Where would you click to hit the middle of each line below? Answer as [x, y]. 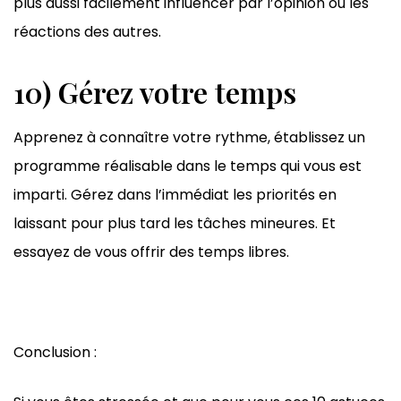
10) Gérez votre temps [155, 91]
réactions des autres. [87, 31]
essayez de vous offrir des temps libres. [151, 252]
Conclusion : [55, 352]
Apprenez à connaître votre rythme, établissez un [189, 137]
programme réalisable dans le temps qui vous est [188, 166]
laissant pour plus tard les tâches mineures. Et [175, 223]
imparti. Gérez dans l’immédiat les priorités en [175, 194]
